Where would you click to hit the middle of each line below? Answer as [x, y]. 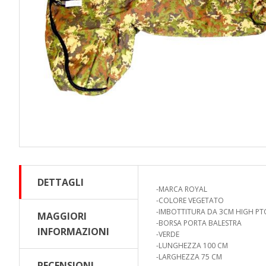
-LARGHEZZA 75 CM [189, 257]
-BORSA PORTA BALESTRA [199, 223]
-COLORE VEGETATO [190, 200]
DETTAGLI [61, 182]
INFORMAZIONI [73, 232]
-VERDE [168, 234]
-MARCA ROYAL [182, 189]
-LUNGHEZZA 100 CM [192, 246]
